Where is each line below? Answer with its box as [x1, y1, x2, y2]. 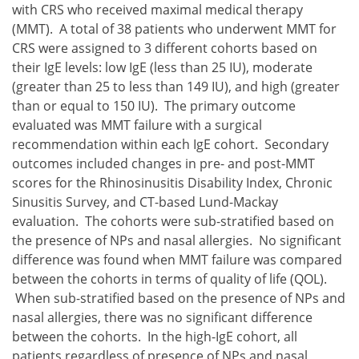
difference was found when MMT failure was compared [12, 250, 342, 268]
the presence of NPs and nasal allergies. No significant [12, 231, 341, 249]
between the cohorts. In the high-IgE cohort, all [12, 327, 297, 345]
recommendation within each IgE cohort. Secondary [12, 135, 329, 153]
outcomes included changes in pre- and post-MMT [12, 154, 315, 172]
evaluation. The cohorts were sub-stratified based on [12, 212, 334, 230]
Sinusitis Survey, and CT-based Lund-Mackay [12, 192, 278, 211]
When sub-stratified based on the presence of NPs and [12, 288, 345, 307]
